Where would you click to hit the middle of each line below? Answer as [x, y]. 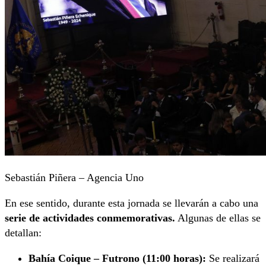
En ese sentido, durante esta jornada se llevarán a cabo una [132, 203]
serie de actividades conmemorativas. [90, 218]
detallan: [23, 232]
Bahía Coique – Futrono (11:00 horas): [117, 258]
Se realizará [233, 258]
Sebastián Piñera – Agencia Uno [74, 177]
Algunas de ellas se [218, 218]
